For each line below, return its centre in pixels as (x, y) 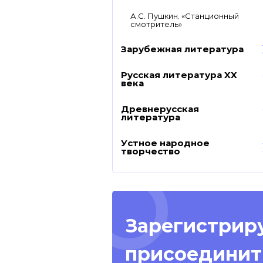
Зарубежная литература (182, 49)
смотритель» (156, 24)
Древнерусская (160, 109)
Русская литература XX (179, 75)
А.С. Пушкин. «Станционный (185, 16)
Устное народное (165, 143)
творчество (151, 151)
